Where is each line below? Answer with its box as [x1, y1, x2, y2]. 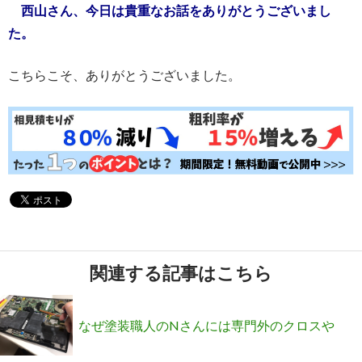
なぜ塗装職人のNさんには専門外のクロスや [78, 317, 335, 333]
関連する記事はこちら [90, 261, 272, 284]
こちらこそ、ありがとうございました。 [8, 67, 241, 82]
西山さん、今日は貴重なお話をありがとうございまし [8, 2, 331, 18]
